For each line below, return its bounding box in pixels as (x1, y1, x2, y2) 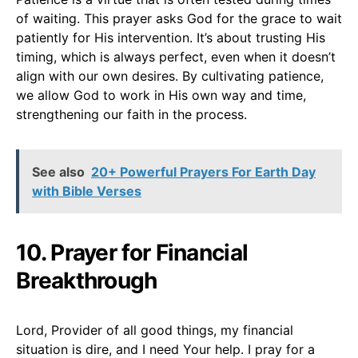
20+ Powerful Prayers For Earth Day (91, 163, 316, 180)
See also (32, 163, 85, 180)
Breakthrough (16, 266, 157, 294)
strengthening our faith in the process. (16, 105, 247, 122)
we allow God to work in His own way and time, (16, 86, 306, 103)
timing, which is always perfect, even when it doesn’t (16, 48, 336, 65)
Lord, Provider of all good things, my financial (16, 321, 293, 338)
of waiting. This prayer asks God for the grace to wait (16, 10, 342, 26)
